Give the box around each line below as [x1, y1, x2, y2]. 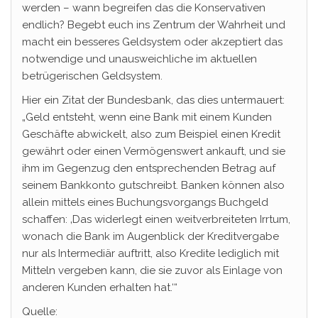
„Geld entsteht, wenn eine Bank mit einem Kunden [22, 111, 272, 124]
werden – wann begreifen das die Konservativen [22, 1, 265, 14]
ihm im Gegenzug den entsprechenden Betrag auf [22, 162, 275, 175]
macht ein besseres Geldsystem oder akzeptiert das [22, 35, 283, 48]
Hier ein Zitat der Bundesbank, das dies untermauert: [22, 94, 285, 106]
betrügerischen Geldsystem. [22, 70, 163, 82]
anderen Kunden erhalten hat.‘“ [22, 281, 177, 294]
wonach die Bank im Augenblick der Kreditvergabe [22, 230, 279, 243]
